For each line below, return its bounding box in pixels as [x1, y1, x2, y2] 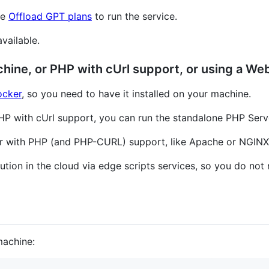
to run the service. [92, 10, 177, 22]
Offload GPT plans [8, 10, 92, 22]
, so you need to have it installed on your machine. [22, 87, 251, 100]
